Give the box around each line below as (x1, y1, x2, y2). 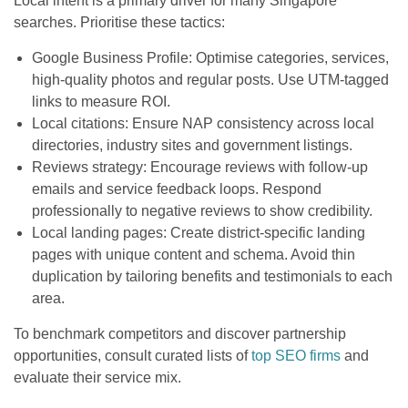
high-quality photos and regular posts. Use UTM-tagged (32, 71, 389, 87)
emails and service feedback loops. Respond (32, 180, 321, 197)
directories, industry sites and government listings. (32, 137, 352, 153)
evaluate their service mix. (14, 369, 181, 385)
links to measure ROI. (32, 93, 170, 109)
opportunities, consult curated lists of (14, 347, 251, 363)
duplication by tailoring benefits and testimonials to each (32, 268, 393, 284)
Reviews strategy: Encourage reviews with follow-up (32, 158, 368, 175)
